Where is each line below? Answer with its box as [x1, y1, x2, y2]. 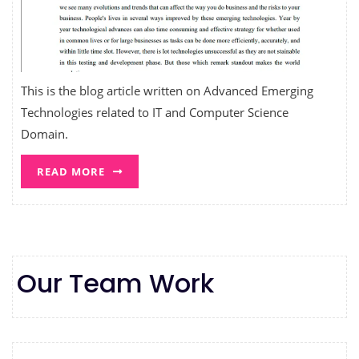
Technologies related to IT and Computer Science [21, 103, 288, 120]
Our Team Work [17, 264, 214, 301]
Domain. [21, 125, 68, 142]
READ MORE [37, 163, 105, 179]
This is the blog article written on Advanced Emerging [21, 82, 313, 99]
